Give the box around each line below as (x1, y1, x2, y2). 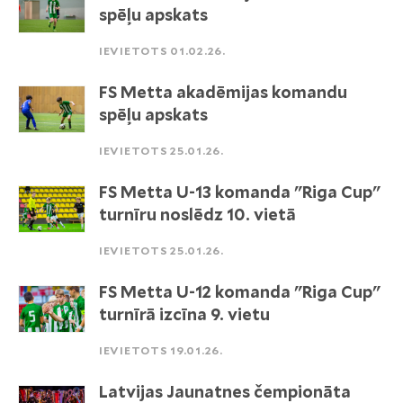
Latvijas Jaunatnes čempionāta (99, 382, 351, 401)
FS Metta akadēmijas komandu (99, 83, 347, 102)
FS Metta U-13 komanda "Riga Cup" (99, 183, 381, 201)
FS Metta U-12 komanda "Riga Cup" (99, 282, 381, 301)
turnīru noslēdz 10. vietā (99, 205, 296, 224)
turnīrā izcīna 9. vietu (99, 305, 270, 324)
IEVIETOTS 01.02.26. (99, 44, 226, 58)
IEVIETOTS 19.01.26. (99, 344, 223, 357)
